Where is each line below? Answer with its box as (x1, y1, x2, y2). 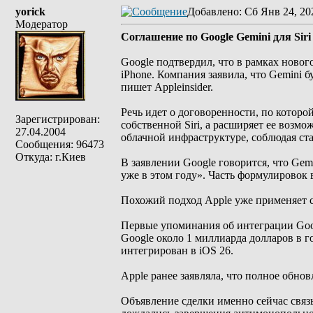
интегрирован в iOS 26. (121, 245, 233, 256)
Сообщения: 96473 (15, 138, 104, 150)
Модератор (15, 18, 68, 30)
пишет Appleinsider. (121, 81, 213, 93)
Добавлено (187, 6, 239, 17)
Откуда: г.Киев (15, 151, 86, 163)
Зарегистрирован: (15, 113, 100, 125)
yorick (15, 6, 45, 17)
